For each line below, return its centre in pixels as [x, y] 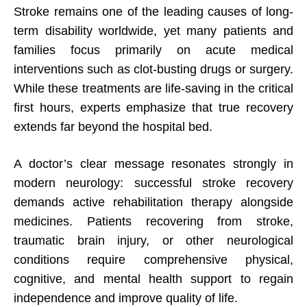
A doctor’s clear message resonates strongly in [153, 164]
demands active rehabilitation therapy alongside [153, 202]
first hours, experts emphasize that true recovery [153, 108]
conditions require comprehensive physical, [153, 260]
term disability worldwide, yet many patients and [153, 31]
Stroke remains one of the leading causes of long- [153, 12]
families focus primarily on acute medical [153, 50]
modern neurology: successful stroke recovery [153, 183]
